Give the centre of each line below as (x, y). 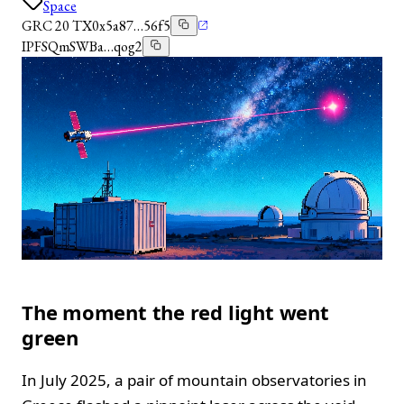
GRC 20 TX (57, 25)
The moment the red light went (175, 312)
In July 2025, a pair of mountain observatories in (194, 380)
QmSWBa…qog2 (95, 46)
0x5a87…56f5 (131, 25)
